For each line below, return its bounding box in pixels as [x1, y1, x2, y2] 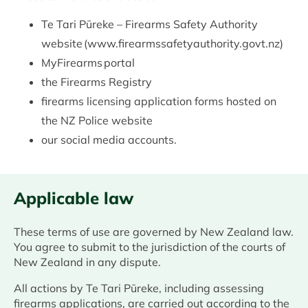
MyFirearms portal [41, 56, 135, 70]
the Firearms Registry [41, 75, 152, 89]
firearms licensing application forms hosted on [41, 94, 276, 109]
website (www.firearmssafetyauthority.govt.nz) [41, 36, 283, 51]
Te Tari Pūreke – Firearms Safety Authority [41, 17, 258, 32]
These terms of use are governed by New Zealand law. [14, 225, 294, 239]
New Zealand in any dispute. [14, 255, 161, 269]
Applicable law [14, 188, 133, 209]
